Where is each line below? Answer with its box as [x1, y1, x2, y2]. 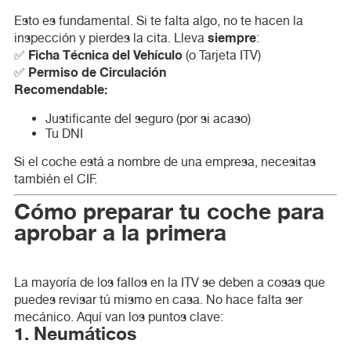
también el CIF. [13, 171, 97, 186]
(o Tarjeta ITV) [182, 47, 261, 63]
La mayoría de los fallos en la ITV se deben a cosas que [13, 274, 325, 290]
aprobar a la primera [13, 215, 226, 251]
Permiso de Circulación [27, 62, 166, 83]
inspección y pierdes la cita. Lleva [13, 30, 208, 45]
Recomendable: [13, 79, 107, 100]
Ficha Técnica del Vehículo [27, 45, 183, 66]
